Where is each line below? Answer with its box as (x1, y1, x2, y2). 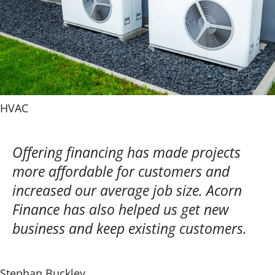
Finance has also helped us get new (12, 199, 228, 219)
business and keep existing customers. (12, 219, 247, 238)
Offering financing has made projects (12, 142, 241, 162)
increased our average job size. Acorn (12, 180, 242, 200)
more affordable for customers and (12, 161, 230, 181)
